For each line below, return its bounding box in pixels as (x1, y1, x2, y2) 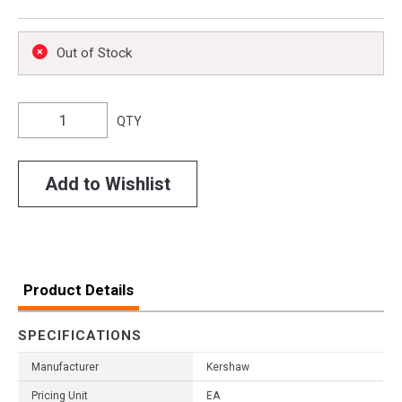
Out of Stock (57, 44, 132, 61)
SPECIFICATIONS (18, 327, 142, 344)
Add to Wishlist (45, 172, 170, 195)
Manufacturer (31, 360, 99, 373)
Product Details (23, 280, 134, 299)
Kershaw (206, 360, 249, 373)
